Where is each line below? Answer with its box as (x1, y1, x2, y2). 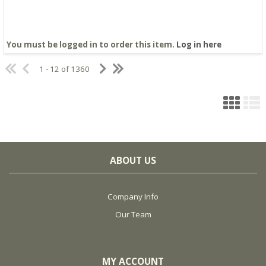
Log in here (176, 39, 221, 50)
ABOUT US (110, 154, 156, 167)
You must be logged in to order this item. (7, 39, 176, 50)
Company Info (107, 191, 159, 202)
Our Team (115, 209, 151, 220)
